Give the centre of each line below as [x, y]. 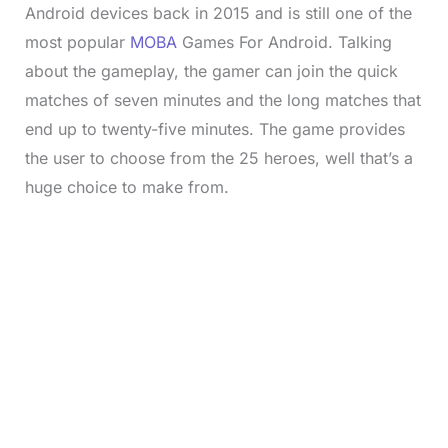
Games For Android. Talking [284, 41]
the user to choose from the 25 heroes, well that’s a [218, 157]
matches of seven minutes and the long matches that [222, 99]
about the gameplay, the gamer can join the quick [211, 70]
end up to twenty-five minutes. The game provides [214, 128]
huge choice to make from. [126, 186]
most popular [77, 41]
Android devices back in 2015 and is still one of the [218, 12]
